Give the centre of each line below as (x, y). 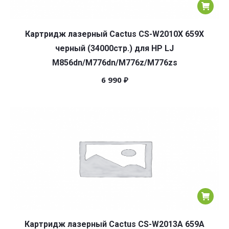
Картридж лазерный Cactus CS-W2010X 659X (114, 34)
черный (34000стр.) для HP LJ (114, 48)
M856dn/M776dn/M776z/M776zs (114, 63)
